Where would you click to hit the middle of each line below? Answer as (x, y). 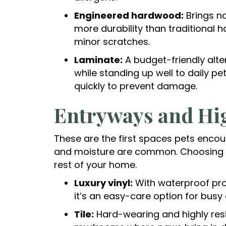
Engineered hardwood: (129, 16)
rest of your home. (95, 165)
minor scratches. (112, 42)
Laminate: (98, 60)
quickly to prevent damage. (136, 86)
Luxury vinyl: (103, 183)
